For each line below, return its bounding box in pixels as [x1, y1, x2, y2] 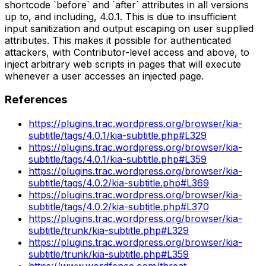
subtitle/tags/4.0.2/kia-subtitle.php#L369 [28, 176, 209, 189]
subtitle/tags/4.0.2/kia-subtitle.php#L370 [28, 200, 209, 213]
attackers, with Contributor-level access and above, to [5, 46, 249, 58]
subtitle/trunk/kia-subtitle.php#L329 [28, 224, 189, 236]
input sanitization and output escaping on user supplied [5, 22, 254, 34]
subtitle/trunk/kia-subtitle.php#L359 [28, 248, 189, 260]
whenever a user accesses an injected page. [5, 69, 204, 82]
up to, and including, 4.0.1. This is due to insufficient [5, 10, 236, 23]
